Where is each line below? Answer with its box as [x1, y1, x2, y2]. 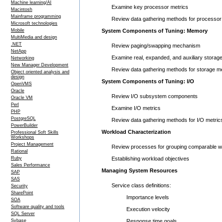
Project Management [11, 142, 54, 147]
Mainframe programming [11, 14, 61, 19]
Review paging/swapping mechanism [111, 43, 200, 49]
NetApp [11, 49, 26, 54]
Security [11, 183, 28, 188]
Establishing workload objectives [111, 156, 189, 162]
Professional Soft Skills [11, 130, 58, 135]
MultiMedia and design [11, 35, 57, 40]
